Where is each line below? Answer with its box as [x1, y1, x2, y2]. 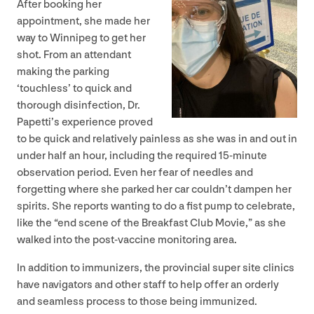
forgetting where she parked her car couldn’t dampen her [17, 183, 292, 197]
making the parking [17, 65, 111, 79]
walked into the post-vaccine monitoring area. [17, 233, 237, 247]
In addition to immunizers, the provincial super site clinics [17, 261, 294, 275]
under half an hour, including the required [17, 149, 219, 163]
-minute [229, 149, 267, 163]
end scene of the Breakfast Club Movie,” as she [57, 217, 286, 231]
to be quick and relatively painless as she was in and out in [17, 132, 297, 146]
